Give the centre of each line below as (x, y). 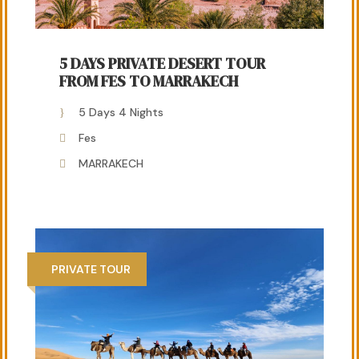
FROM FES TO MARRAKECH (149, 81)
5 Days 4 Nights (121, 113)
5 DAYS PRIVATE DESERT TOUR (162, 64)
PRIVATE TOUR (91, 270)
